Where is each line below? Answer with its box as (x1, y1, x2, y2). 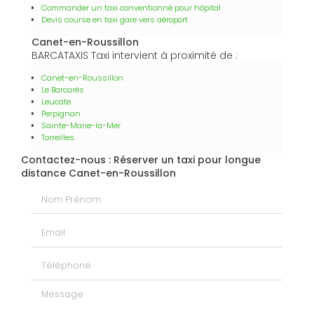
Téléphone (31, 250, 83, 265)
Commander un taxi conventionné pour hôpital (41, 1, 221, 13)
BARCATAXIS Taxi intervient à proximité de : (32, 48, 238, 62)
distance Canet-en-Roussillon (21, 165, 176, 180)
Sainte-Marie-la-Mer (41, 119, 121, 131)
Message (31, 283, 77, 298)
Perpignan (41, 107, 81, 119)
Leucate (41, 95, 71, 107)
